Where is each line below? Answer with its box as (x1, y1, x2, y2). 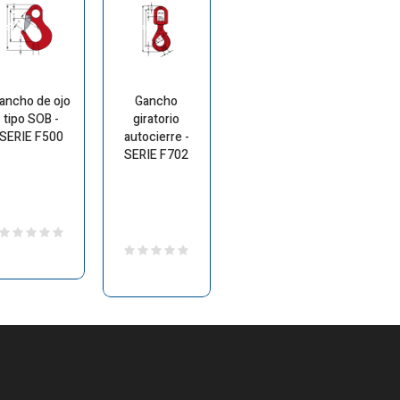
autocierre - (123, 128, 189, 147)
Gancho (135, 92, 179, 112)
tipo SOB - (3, 110, 59, 129)
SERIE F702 (124, 146, 189, 165)
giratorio (133, 110, 180, 129)
